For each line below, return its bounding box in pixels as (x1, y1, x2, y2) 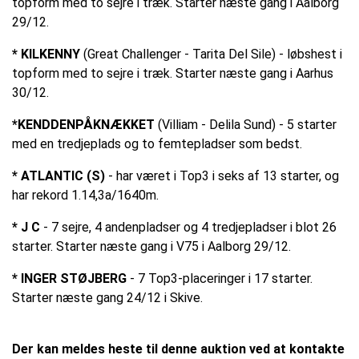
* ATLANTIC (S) (12, 168, 105, 184)
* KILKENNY (12, 46, 80, 63)
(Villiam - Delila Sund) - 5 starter (158, 117, 337, 133)
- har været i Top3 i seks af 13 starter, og (108, 168, 339, 184)
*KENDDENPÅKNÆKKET (12, 117, 155, 133)
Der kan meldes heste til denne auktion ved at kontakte (12, 341, 345, 357)
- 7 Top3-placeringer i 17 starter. (127, 271, 313, 287)
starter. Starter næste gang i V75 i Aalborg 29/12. (12, 239, 291, 255)
